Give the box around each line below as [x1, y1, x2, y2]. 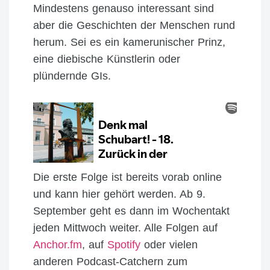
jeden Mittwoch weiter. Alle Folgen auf [33, 221, 218, 234]
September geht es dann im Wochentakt [33, 204, 230, 217]
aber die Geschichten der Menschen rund [33, 19, 235, 31]
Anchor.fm [33, 238, 82, 251]
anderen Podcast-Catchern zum [33, 255, 187, 268]
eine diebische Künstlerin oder [33, 52, 180, 65]
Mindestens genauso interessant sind [33, 2, 214, 14]
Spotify [107, 238, 140, 251]
